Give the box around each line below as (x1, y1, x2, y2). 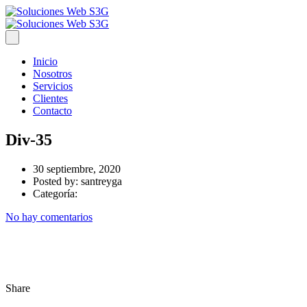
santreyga (81, 175, 122, 187)
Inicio (33, 56, 58, 67)
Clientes (33, 93, 68, 104)
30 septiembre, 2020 (33, 162, 121, 175)
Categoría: (33, 187, 77, 199)
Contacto (33, 105, 72, 116)
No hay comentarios (5, 210, 93, 223)
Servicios (33, 80, 73, 92)
